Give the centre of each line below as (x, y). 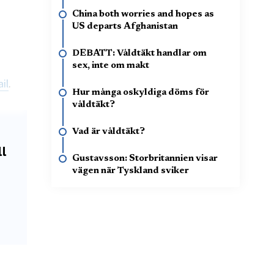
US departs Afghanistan (125, 27)
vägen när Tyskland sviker (131, 171)
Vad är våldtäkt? (109, 132)
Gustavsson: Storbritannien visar (145, 159)
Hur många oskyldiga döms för (141, 93)
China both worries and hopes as (143, 14)
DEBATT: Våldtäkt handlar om (139, 54)
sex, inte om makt (111, 66)
